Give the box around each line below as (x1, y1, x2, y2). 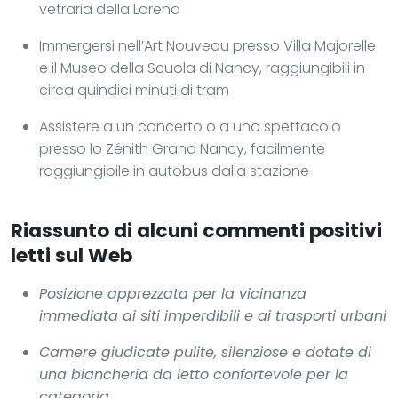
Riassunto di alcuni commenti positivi (11, 216, 382, 244)
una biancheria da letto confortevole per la (39, 363, 348, 385)
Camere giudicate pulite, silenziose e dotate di (39, 341, 371, 362)
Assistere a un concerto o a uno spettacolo (39, 115, 341, 137)
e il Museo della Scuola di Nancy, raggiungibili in (39, 57, 365, 78)
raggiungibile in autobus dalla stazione (39, 160, 309, 181)
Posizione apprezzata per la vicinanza (39, 283, 306, 304)
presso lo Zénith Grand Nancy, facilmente (39, 138, 325, 159)
